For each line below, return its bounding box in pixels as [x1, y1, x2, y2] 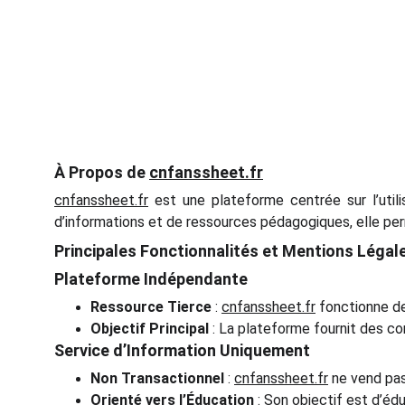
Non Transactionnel [90, 370, 224, 387]
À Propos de [54, 163, 149, 182]
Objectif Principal [90, 320, 209, 337]
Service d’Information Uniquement [54, 341, 310, 360]
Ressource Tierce [90, 298, 212, 316]
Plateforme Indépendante [54, 269, 248, 288]
